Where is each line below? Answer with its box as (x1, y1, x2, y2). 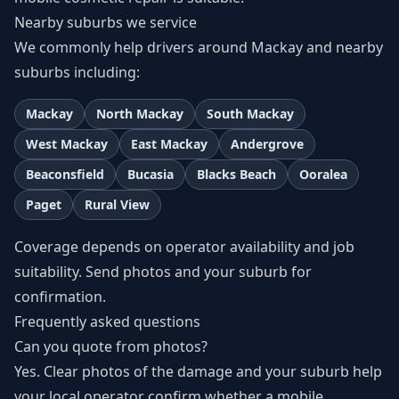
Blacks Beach (197, 166, 276, 183)
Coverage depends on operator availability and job (14, 237, 354, 256)
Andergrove (231, 135, 304, 152)
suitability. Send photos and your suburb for (14, 262, 312, 281)
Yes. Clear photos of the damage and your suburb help (14, 362, 382, 381)
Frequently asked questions (14, 312, 200, 331)
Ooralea (299, 166, 347, 183)
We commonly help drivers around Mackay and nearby (14, 37, 383, 57)
